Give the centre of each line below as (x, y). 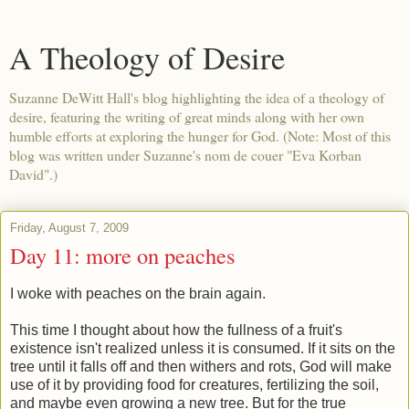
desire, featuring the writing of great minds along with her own (187, 116)
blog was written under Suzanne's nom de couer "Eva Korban (185, 155)
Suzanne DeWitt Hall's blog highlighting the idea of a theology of (197, 97)
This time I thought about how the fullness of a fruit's (176, 330)
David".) (33, 174)
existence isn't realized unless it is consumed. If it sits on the (203, 348)
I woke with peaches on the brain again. (138, 293)
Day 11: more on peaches (123, 255)
